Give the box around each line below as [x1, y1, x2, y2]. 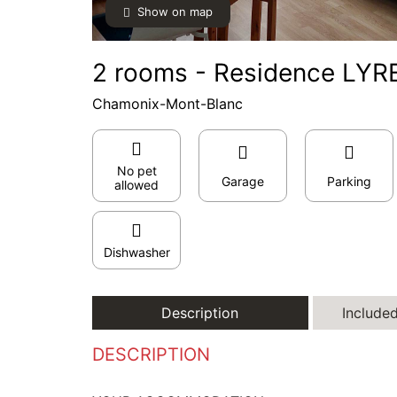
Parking [327, 174, 371, 189]
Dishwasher [103, 245, 170, 260]
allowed [114, 177, 159, 192]
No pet [116, 163, 157, 178]
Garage [222, 174, 264, 189]
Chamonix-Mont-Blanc [92, 95, 243, 113]
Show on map [137, 4, 213, 19]
